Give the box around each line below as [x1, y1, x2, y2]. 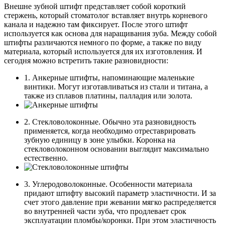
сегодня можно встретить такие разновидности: [4, 56, 168, 65]
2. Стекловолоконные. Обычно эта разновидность [24, 117, 196, 126]
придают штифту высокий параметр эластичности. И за [24, 188, 216, 197]
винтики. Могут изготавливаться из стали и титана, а [24, 82, 208, 91]
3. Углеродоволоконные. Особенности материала [24, 179, 192, 188]
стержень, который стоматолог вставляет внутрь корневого [4, 11, 207, 20]
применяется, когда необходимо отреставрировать [24, 126, 195, 135]
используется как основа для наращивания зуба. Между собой [4, 29, 217, 38]
